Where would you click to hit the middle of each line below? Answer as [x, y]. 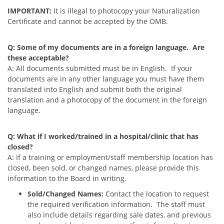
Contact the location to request [157, 193]
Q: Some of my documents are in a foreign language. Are [106, 47]
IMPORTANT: [30, 10]
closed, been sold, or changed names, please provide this [103, 167]
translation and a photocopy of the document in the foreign [107, 99]
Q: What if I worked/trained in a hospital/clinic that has [103, 136]
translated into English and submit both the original [95, 89]
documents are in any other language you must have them [106, 78]
